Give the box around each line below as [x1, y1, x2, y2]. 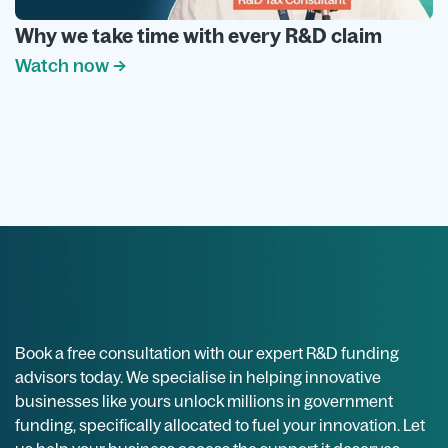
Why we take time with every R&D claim [15, 22, 382, 48]
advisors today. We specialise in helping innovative [15, 367, 381, 388]
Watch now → [15, 53, 126, 77]
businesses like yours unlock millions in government [15, 391, 393, 412]
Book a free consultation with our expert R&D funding [15, 343, 399, 364]
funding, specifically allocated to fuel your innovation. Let [15, 415, 425, 436]
